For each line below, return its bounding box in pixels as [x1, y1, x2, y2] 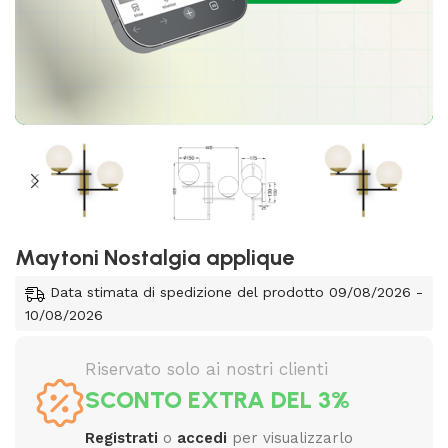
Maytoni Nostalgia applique [15, 244, 294, 272]
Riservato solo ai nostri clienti [85, 358, 328, 379]
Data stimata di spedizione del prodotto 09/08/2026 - [50, 284, 423, 301]
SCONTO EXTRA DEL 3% [85, 384, 350, 414]
